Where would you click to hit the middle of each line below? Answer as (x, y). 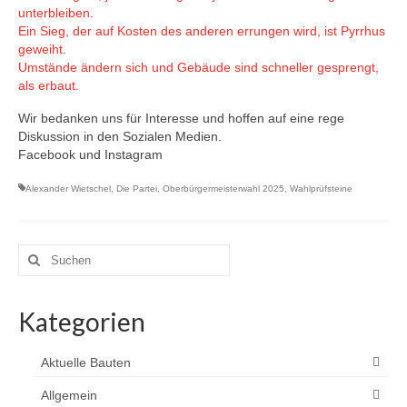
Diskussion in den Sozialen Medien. (120, 137)
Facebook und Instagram (90, 155)
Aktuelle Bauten (86, 363)
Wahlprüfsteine (321, 189)
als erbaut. (49, 86)
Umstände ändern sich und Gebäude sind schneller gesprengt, (199, 68)
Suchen (41, 253)
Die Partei (137, 189)
